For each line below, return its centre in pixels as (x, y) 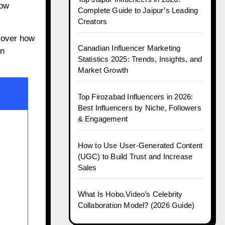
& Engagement (102, 119)
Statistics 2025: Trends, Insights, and (140, 59)
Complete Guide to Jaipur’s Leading (138, 10)
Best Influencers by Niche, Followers (139, 108)
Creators (92, 21)
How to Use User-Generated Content (140, 145)
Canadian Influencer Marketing (129, 48)
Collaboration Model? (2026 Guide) (136, 205)
